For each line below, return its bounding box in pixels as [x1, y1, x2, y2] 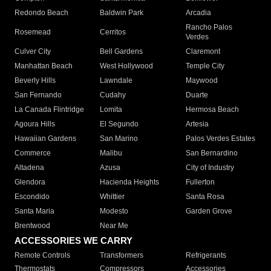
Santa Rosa [185, 192, 224, 201]
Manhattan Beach [15, 62, 73, 71]
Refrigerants [185, 251, 226, 260]
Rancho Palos [185, 23, 232, 32]
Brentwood [15, 221, 50, 230]
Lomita [100, 105, 123, 114]
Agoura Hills [15, 120, 55, 129]
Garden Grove [185, 207, 232, 216]
